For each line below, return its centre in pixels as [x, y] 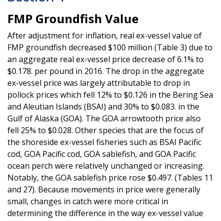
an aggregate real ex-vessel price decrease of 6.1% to [106, 59]
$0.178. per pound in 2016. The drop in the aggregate [106, 71]
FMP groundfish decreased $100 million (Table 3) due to [110, 47]
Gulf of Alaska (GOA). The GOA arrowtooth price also [104, 118]
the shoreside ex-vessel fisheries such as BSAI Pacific [104, 142]
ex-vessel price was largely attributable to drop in [99, 83]
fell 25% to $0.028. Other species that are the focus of [106, 130]
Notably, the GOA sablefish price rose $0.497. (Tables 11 [110, 177]
